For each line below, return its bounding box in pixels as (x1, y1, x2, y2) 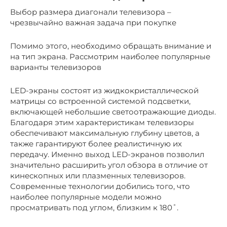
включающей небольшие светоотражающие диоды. (10, 106, 216, 117)
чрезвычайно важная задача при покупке (10, 17, 176, 27)
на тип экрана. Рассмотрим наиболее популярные (10, 51, 210, 61)
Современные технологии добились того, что (10, 181, 190, 191)
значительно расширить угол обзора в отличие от (10, 160, 208, 170)
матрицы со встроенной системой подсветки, (10, 96, 191, 106)
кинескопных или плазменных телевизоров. (10, 170, 185, 180)
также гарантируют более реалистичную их (10, 138, 182, 148)
